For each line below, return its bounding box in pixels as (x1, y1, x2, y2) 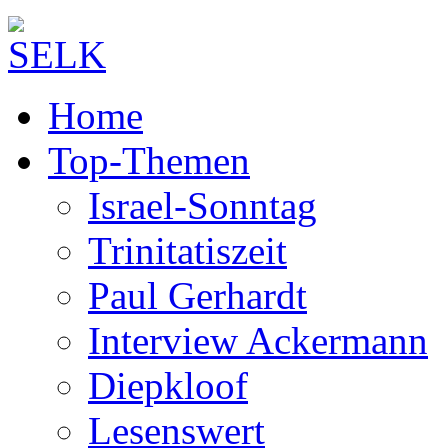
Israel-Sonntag (88, 184, 317, 227)
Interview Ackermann (88, 319, 428, 362)
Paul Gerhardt (88, 274, 307, 317)
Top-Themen (48, 139, 250, 182)
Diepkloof (88, 364, 248, 407)
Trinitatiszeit (88, 229, 287, 272)
